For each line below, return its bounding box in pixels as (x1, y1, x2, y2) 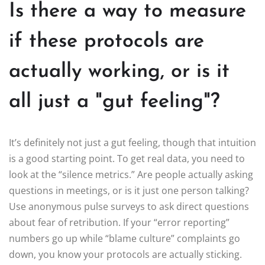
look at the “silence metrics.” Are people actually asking (9, 167, 253, 181)
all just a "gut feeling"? (9, 91, 220, 112)
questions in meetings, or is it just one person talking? (9, 183, 249, 197)
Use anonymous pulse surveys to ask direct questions (9, 199, 249, 213)
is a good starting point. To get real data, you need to (9, 151, 245, 165)
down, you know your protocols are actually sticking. (9, 247, 242, 261)
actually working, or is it (9, 61, 230, 82)
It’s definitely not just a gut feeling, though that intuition (9, 135, 256, 149)
